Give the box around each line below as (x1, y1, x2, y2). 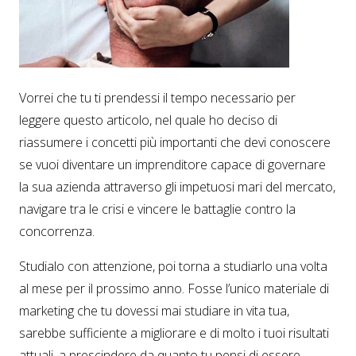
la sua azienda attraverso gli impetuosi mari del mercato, (19, 177, 335, 195)
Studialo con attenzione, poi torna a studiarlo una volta (19, 257, 327, 275)
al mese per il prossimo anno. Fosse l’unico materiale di (19, 279, 329, 297)
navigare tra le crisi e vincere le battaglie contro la (19, 199, 296, 218)
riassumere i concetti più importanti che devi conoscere (19, 133, 331, 151)
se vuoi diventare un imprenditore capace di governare (19, 155, 326, 173)
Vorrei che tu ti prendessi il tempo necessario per (19, 88, 296, 106)
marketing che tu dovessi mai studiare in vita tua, (19, 301, 289, 319)
